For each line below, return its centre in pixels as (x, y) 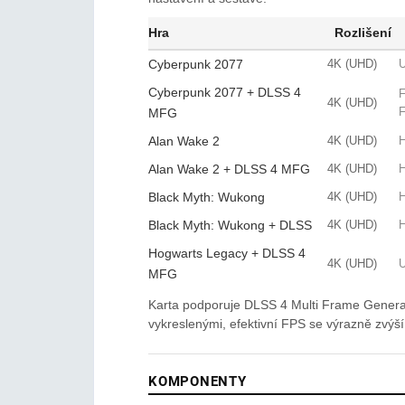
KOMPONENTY (198, 381)
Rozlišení (363, 33)
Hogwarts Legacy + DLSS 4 (227, 253)
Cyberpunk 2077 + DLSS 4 (225, 92)
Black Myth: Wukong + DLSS (230, 225)
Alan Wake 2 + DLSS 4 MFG (229, 169)
